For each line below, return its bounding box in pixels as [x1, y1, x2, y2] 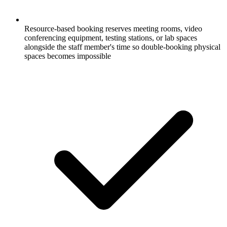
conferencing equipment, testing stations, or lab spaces [24, 33, 197, 42]
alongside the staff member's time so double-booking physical [24, 42, 220, 51]
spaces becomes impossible [24, 51, 111, 60]
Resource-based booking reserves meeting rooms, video [24, 24, 202, 33]
